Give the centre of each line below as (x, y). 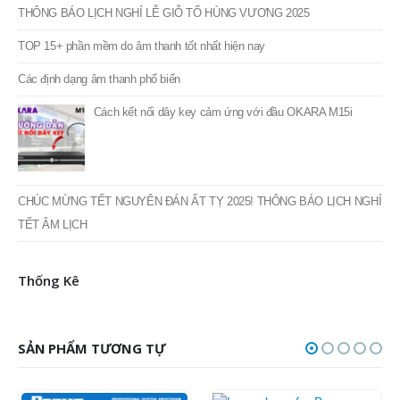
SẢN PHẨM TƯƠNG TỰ (92, 324)
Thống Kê (49, 256)
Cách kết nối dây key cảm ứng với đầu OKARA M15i (223, 88)
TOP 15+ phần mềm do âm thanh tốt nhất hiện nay (142, 22)
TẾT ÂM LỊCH (53, 200)
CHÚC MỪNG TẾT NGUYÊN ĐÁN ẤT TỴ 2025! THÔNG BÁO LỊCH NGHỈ (200, 177)
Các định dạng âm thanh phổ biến (99, 55)
